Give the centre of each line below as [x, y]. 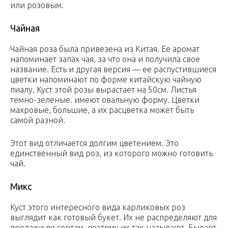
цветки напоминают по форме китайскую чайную [106, 80]
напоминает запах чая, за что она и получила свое [105, 59]
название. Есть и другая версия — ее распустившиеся [113, 69]
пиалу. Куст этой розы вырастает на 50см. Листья [103, 90]
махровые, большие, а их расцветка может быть [102, 110]
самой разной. [38, 120]
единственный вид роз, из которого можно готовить [111, 153]
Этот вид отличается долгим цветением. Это [94, 143]
